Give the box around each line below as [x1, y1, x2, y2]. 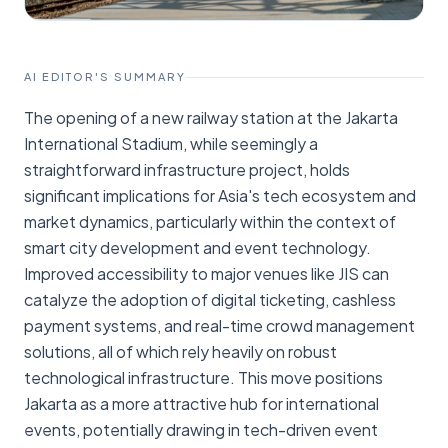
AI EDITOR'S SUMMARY [24, 70, 186, 84]
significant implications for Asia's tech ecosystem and [24, 185, 416, 207]
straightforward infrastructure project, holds [24, 159, 350, 181]
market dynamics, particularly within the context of [24, 211, 396, 233]
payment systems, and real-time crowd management [24, 315, 415, 337]
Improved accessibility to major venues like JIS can [24, 263, 389, 285]
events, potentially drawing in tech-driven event [24, 419, 378, 441]
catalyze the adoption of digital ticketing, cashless [24, 289, 396, 311]
